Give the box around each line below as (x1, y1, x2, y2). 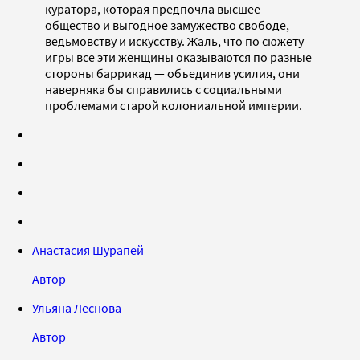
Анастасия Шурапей (32, 241, 144, 258)
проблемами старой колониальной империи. (45, 96, 302, 113)
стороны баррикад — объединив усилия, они (45, 64, 300, 81)
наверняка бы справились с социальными (45, 80, 282, 97)
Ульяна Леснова (32, 299, 121, 316)
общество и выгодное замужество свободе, (45, 16, 289, 33)
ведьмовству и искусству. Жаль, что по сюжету (45, 32, 304, 49)
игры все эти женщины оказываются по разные (45, 48, 312, 65)
